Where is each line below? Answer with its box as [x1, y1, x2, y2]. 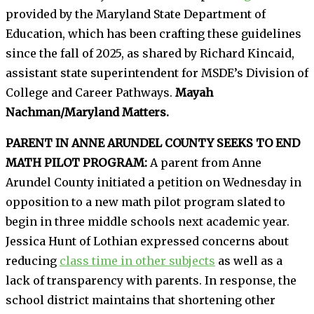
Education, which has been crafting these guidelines [6, 26, 301, 41]
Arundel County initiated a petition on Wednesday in [6, 175, 301, 189]
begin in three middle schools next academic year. [6, 214, 289, 228]
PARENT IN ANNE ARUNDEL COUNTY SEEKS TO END [6, 135, 300, 150]
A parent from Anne [147, 155, 261, 170]
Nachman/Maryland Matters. [6, 104, 169, 119]
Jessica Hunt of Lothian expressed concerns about [6, 233, 289, 248]
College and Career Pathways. [6, 85, 175, 100]
